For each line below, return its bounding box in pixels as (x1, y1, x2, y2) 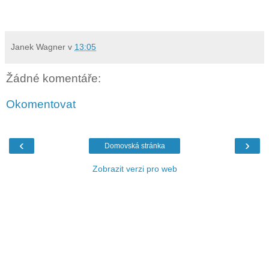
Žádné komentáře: (6, 71, 101, 85)
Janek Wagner (11, 41, 65, 52)
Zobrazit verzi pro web (92, 163, 177, 174)
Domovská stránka (104, 141, 165, 150)
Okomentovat (6, 98, 76, 111)
